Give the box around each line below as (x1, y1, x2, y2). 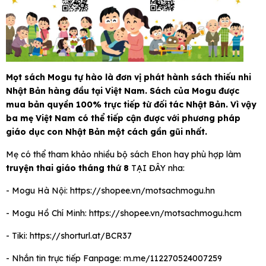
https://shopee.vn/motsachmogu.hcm (89, 208, 242, 219)
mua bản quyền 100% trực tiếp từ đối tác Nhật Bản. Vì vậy (6, 99, 256, 110)
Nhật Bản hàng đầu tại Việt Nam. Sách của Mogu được (6, 85, 239, 97)
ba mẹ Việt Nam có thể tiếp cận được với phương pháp (6, 113, 240, 124)
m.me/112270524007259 (123, 253, 222, 264)
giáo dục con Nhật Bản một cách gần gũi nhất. (6, 126, 207, 138)
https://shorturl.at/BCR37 (30, 230, 132, 242)
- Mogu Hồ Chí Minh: (6, 208, 89, 219)
